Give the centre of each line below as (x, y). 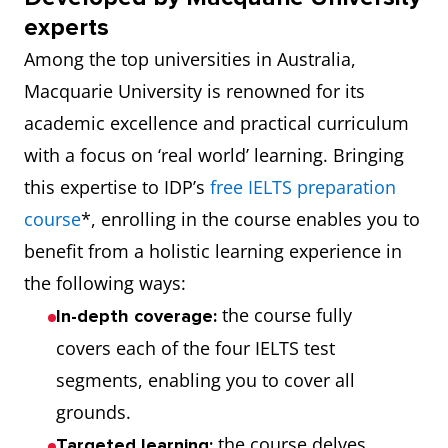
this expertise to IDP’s (117, 187)
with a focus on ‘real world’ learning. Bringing (214, 155)
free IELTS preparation (303, 187)
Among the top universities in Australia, (190, 59)
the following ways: (105, 283)
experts (66, 27)
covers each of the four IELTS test (195, 348)
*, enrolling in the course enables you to (250, 219)
